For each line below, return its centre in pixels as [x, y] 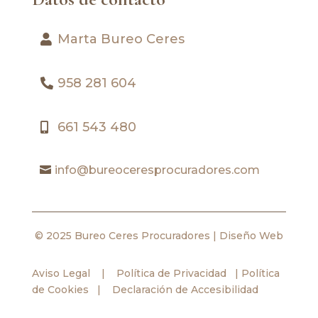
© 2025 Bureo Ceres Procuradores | [127, 236]
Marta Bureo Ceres [121, 39]
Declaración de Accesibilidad [185, 290]
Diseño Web [251, 236]
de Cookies [60, 290]
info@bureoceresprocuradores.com [157, 170]
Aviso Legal [61, 274]
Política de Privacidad [170, 274]
